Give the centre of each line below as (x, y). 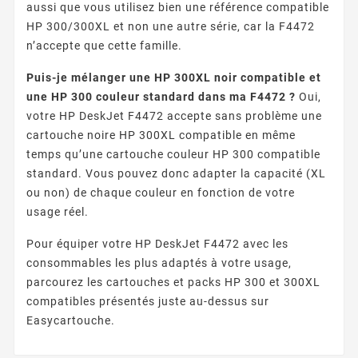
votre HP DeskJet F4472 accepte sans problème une (174, 115)
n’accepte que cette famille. (104, 45)
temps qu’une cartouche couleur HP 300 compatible (173, 154)
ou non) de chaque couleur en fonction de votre (161, 192)
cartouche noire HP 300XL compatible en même (161, 135)
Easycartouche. (71, 320)
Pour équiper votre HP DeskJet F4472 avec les (157, 243)
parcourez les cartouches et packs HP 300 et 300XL (173, 282)
